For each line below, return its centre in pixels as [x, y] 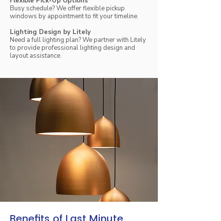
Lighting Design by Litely [50, 32]
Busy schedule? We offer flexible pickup [67, 8]
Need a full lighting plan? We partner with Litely [78, 40]
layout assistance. [36, 55]
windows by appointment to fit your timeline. [74, 16]
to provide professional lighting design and [73, 48]
